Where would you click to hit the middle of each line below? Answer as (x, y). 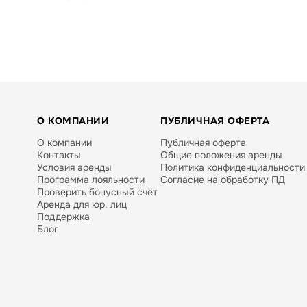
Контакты (59, 155)
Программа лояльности (91, 180)
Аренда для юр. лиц (82, 204)
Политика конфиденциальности (233, 167)
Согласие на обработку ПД (223, 180)
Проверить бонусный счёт (97, 192)
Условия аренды (74, 167)
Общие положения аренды (221, 155)
